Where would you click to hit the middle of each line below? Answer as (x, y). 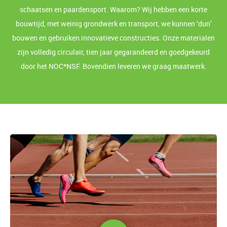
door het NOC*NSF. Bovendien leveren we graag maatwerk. (113, 66)
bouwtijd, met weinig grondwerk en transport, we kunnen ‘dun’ (113, 24)
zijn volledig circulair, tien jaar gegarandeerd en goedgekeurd (113, 52)
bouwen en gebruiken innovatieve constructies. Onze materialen (113, 38)
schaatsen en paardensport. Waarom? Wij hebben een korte (113, 9)
